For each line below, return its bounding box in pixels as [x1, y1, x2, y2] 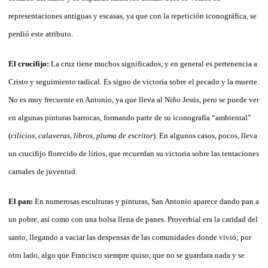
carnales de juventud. [8, 166, 77, 176]
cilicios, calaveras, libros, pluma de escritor [11, 130, 153, 140]
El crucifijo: [8, 59, 49, 68]
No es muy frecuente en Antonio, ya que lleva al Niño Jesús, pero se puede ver [8, 95, 259, 104]
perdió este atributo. [8, 29, 73, 38]
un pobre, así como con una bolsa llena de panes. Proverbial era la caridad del [8, 214, 258, 224]
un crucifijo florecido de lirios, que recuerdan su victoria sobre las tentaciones [8, 148, 259, 158]
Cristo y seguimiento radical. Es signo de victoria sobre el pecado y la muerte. [8, 77, 259, 86]
